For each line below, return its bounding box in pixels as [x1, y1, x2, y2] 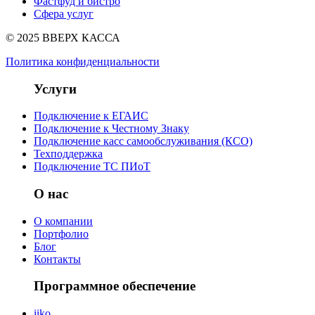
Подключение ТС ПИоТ [34, 160, 150, 173]
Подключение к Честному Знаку [34, 122, 189, 135]
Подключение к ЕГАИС [34, 110, 148, 122]
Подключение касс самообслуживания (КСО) [34, 135, 252, 148]
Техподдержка [34, 148, 103, 160]
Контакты [34, 252, 81, 265]
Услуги [34, 81, 77, 96]
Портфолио [34, 227, 89, 240]
